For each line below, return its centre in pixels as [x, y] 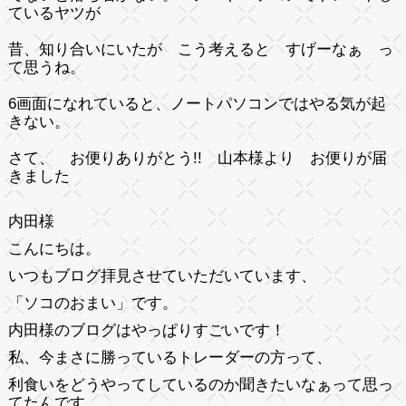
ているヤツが [54, 13]
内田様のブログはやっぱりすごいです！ [146, 330]
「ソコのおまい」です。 [92, 303]
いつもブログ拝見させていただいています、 [162, 275]
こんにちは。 [54, 248]
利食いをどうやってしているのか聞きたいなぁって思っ [200, 384]
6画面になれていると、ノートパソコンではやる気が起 [197, 103]
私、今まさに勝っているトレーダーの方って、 [169, 357]
